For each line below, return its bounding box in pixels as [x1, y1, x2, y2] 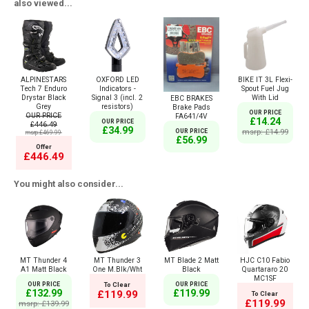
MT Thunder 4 [20, 256, 68, 265]
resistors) [101, 102, 134, 112]
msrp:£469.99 [26, 129, 62, 137]
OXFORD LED [95, 75, 139, 85]
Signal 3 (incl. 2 [92, 93, 143, 103]
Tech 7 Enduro [20, 84, 68, 94]
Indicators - [99, 84, 136, 94]
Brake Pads [172, 103, 210, 112]
